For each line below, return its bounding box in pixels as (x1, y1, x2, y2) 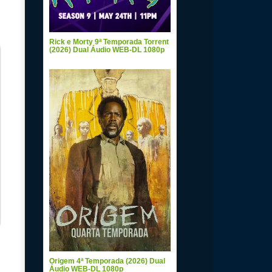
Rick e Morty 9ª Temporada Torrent (49, 38, 169, 46)
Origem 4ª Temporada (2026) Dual (49, 257, 165, 265)
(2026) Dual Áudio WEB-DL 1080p (49, 46, 165, 54)
